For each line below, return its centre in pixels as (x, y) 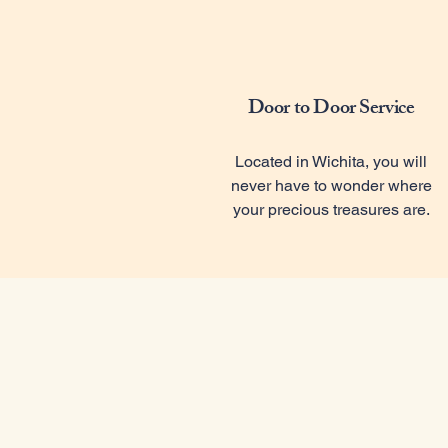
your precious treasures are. (331, 209)
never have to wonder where (331, 185)
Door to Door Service (331, 109)
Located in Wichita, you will (331, 161)
